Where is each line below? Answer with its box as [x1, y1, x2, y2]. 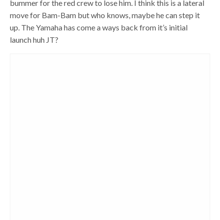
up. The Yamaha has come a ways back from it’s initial [10, 23, 188, 32]
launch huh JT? [10, 35, 59, 44]
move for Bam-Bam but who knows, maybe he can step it [10, 10, 200, 20]
